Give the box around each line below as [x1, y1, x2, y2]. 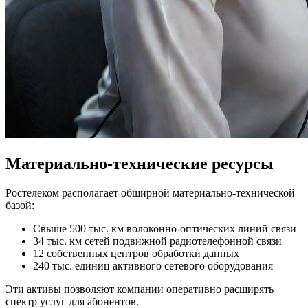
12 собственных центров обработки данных [33, 247, 239, 260]
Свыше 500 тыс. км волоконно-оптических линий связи [33, 223, 296, 235]
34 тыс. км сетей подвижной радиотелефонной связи [33, 235, 282, 247]
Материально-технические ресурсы [5, 155, 274, 173]
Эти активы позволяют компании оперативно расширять [5, 283, 274, 296]
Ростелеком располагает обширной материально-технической [5, 187, 295, 199]
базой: [5, 199, 34, 212]
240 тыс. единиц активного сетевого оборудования [33, 260, 273, 272]
